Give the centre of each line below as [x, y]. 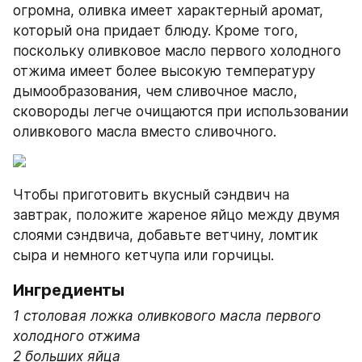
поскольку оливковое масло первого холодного [177, 51]
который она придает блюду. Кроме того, [156, 30]
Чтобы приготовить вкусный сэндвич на [151, 194]
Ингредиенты [69, 290]
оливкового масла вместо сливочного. [145, 131]
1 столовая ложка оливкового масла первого [167, 316]
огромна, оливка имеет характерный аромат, [168, 10]
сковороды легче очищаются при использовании [181, 111]
